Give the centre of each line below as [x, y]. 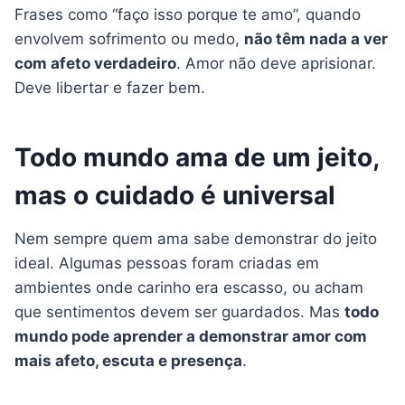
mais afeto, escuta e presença [128, 361]
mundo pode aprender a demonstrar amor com [191, 337]
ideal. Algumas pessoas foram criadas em [167, 264]
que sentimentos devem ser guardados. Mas [179, 312]
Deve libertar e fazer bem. [110, 88]
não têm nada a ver [316, 39]
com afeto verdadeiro [95, 64]
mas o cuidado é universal [175, 196]
